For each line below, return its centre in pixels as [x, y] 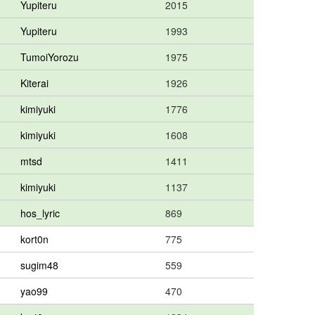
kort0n [34, 239]
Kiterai [34, 83]
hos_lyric [40, 213]
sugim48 [39, 265]
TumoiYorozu [50, 57]
